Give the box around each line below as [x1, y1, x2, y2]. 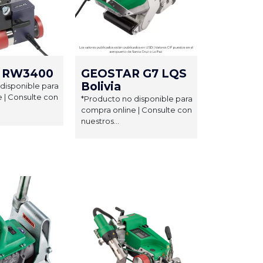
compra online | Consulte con [81, 104, 192, 114]
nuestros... [81, 116, 119, 126]
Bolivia [81, 79, 121, 93]
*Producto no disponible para [81, 93, 193, 103]
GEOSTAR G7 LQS [81, 66, 187, 80]
